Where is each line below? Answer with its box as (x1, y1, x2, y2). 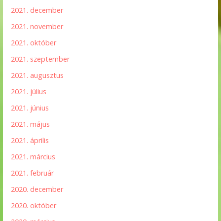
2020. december (11, 184, 64, 194)
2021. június (11, 103, 49, 113)
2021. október (11, 38, 57, 48)
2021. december (11, 5, 64, 15)
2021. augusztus (11, 71, 64, 80)
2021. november (11, 22, 64, 32)
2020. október (11, 201, 57, 211)
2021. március (11, 152, 56, 162)
